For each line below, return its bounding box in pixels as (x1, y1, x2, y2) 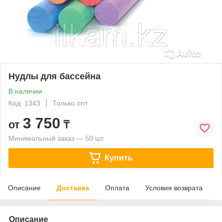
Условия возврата (145, 183, 203, 192)
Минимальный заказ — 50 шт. (8, 134, 105, 142)
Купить (104, 153, 133, 162)
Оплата (105, 183, 129, 192)
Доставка (56, 183, 89, 192)
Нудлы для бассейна (8, 71, 101, 81)
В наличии (8, 87, 42, 95)
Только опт (53, 99, 88, 107)
